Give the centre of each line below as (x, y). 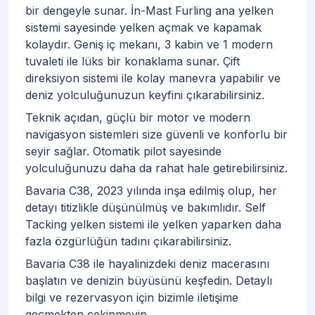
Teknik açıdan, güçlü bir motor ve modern (138, 117)
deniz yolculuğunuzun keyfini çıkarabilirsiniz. (145, 95)
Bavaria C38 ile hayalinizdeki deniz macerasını (147, 264)
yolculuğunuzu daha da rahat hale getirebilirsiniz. (156, 168)
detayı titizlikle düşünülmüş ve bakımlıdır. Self (146, 207)
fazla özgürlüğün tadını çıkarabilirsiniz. (128, 241)
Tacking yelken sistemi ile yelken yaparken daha (153, 224)
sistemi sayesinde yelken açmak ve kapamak (143, 27)
